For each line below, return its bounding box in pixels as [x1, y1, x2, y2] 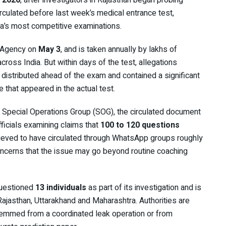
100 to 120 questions [100, 119, 180, 132]
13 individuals [35, 182, 86, 194]
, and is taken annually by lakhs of [61, 43, 177, 56]
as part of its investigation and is [86, 182, 201, 194]
